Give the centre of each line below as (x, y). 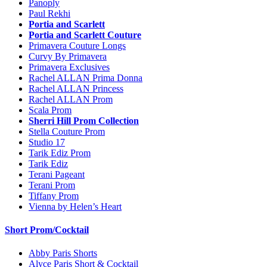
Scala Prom (50, 110)
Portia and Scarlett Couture (85, 35)
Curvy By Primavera (68, 56)
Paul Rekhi (49, 13)
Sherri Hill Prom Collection (84, 120)
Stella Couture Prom (67, 131)
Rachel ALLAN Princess (76, 88)
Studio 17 (47, 142)
